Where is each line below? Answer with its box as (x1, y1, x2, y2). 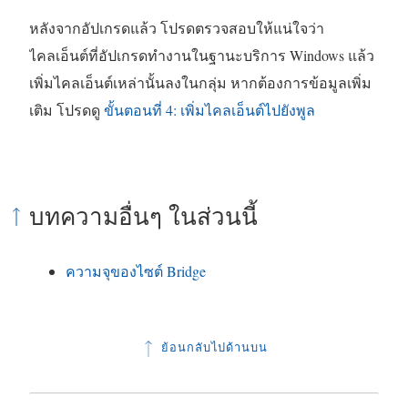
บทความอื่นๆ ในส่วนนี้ (29, 203, 258, 231)
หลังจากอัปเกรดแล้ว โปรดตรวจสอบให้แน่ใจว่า (29, 18, 324, 38)
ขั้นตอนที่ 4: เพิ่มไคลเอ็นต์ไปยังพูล (104, 100, 315, 120)
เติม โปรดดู (29, 100, 104, 120)
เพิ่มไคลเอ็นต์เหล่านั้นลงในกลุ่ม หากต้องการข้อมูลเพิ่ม (29, 73, 372, 93)
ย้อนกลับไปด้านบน (157, 341, 268, 355)
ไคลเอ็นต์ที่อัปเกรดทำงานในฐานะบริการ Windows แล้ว (29, 46, 374, 66)
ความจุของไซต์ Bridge (66, 261, 206, 281)
